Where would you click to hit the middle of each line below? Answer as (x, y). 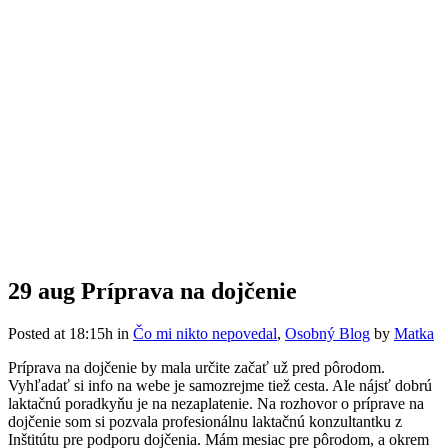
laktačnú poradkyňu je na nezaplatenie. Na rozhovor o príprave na (216, 403)
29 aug (41, 290)
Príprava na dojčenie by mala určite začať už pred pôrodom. (196, 367)
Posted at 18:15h (60, 333)
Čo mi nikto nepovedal (205, 333)
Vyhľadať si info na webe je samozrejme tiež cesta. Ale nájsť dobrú (220, 385)
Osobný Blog (327, 333)
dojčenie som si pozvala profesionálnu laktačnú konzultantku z (205, 421)
